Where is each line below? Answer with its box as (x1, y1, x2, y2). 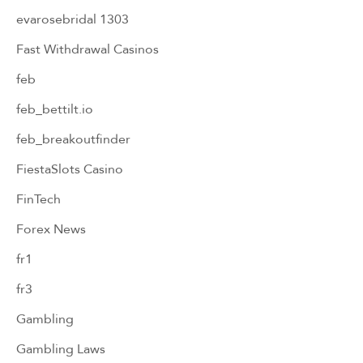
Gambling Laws (16, 339, 105, 358)
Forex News (16, 219, 86, 238)
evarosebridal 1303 (16, 9, 129, 28)
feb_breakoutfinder (16, 129, 130, 148)
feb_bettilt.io (16, 99, 93, 118)
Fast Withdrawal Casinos (16, 39, 159, 58)
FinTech (16, 189, 61, 208)
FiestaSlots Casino (16, 159, 123, 178)
